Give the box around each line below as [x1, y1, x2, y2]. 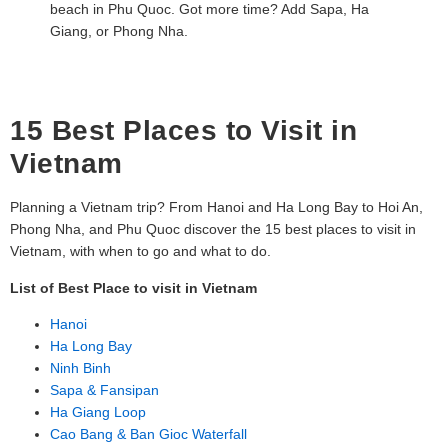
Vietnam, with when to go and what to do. [10, 243, 271, 260]
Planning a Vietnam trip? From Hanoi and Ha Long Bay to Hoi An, [10, 199, 423, 216]
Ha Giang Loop [50, 403, 146, 420]
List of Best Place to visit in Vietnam [10, 279, 257, 296]
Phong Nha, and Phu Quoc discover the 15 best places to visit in [10, 221, 416, 238]
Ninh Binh [50, 359, 111, 376]
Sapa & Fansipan [50, 381, 159, 398]
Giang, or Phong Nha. [50, 22, 188, 39]
